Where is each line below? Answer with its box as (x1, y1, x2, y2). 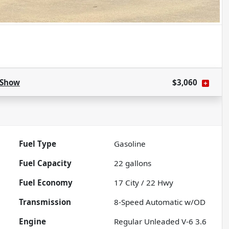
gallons (123, 158, 152, 169)
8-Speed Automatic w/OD (114, 197, 206, 208)
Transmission (19, 197, 72, 208)
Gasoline (114, 139, 146, 149)
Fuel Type (19, 139, 57, 149)
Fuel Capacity (19, 158, 72, 169)
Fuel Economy (19, 177, 73, 188)
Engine (19, 216, 47, 227)
